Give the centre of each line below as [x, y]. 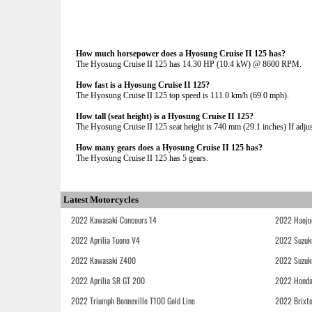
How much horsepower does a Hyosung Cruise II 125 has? [181, 54]
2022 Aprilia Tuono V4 [106, 240]
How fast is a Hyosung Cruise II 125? [143, 85]
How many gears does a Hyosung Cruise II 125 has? [169, 148]
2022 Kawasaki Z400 [103, 260]
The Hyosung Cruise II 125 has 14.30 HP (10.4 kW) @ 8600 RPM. [189, 64]
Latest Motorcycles [101, 200]
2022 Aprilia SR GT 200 [108, 280]
